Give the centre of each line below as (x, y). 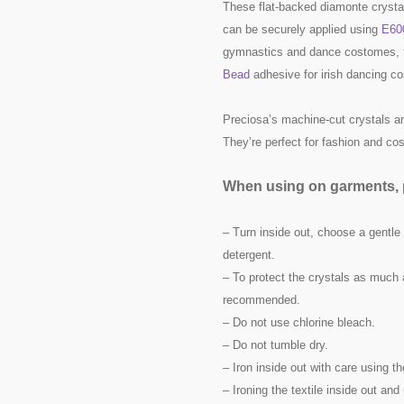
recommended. (262, 300)
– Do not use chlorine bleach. (299, 323)
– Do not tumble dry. (276, 345)
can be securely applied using (303, 30)
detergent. (249, 255)
